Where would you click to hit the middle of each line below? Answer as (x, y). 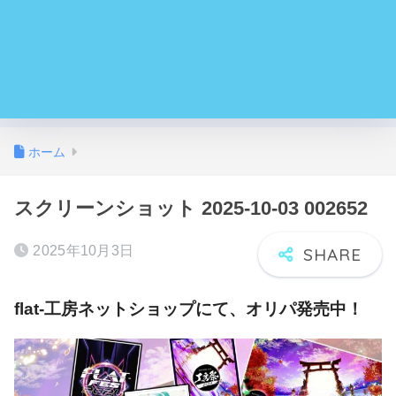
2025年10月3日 (84, 251)
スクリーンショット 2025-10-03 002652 (191, 208)
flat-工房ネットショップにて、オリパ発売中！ (189, 309)
